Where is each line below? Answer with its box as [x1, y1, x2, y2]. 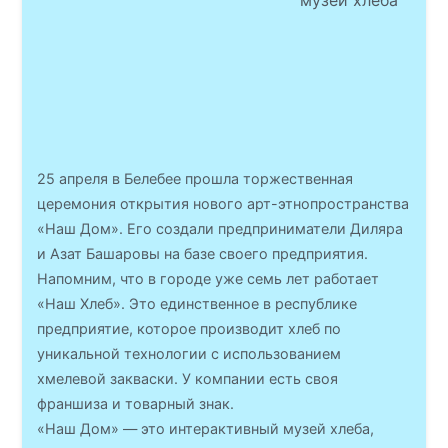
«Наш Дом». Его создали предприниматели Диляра [37, 220, 404, 237]
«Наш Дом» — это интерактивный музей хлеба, [37, 420, 375, 437]
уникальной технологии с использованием [37, 345, 342, 362]
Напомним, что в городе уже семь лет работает [37, 270, 380, 287]
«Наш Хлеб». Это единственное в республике [37, 295, 358, 312]
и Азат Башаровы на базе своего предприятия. [37, 245, 369, 262]
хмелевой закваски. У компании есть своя [37, 370, 339, 387]
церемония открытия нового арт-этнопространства [37, 195, 410, 212]
